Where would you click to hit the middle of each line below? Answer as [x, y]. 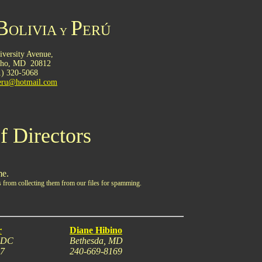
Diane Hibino [96, 230]
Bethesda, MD [96, 241]
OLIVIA [32, 30]
